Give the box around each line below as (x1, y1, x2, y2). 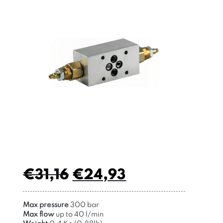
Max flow (23, 209, 55, 219)
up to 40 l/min (56, 209, 104, 219)
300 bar (70, 200, 100, 210)
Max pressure (23, 200, 69, 210)
